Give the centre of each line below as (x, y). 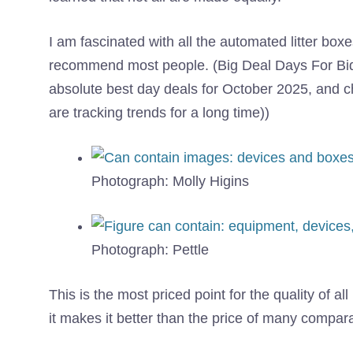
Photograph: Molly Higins (170, 182)
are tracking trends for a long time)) (159, 113)
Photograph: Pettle (150, 250)
